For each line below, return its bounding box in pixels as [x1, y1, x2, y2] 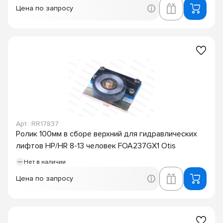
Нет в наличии [24, 158, 66, 166]
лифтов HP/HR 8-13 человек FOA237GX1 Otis [16, 140, 176, 151]
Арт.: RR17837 [16, 119, 59, 128]
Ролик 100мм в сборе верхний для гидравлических [16, 128, 197, 139]
